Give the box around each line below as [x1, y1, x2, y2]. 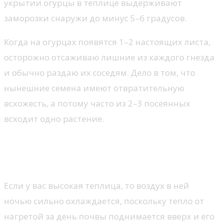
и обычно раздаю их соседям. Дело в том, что [4, 67, 195, 79]
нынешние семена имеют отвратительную [4, 82, 184, 94]
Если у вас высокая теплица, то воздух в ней [4, 180, 189, 192]
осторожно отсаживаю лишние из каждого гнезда [4, 52, 215, 63]
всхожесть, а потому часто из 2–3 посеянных [4, 98, 190, 110]
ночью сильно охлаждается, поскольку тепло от [4, 195, 204, 207]
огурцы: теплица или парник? [4, 151, 208, 168]
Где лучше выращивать [4, 136, 166, 153]
